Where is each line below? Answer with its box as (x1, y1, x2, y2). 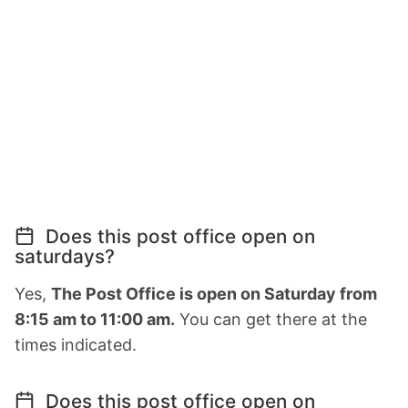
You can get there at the (175, 309, 367, 329)
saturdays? (15, 244, 115, 268)
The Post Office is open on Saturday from (51, 283, 377, 303)
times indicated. (15, 334, 137, 354)
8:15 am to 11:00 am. (15, 309, 175, 329)
